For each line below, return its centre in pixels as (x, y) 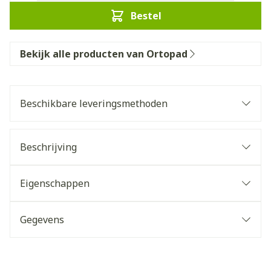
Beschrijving (48, 147)
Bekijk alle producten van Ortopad (104, 54)
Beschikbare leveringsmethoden (94, 103)
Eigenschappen (55, 183)
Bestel (146, 16)
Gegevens (42, 220)
